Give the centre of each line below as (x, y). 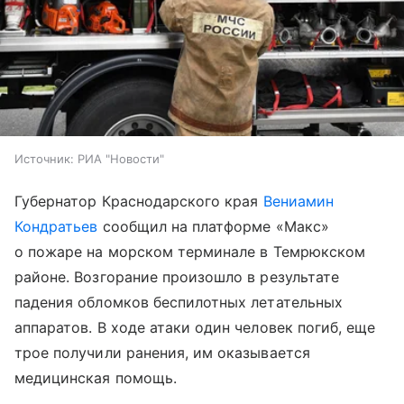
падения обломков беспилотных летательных (179, 302)
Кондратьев (56, 226)
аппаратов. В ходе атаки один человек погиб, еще (195, 327)
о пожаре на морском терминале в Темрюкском (190, 251)
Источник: (44, 158)
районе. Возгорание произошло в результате (177, 276)
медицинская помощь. (96, 377)
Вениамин (298, 201)
